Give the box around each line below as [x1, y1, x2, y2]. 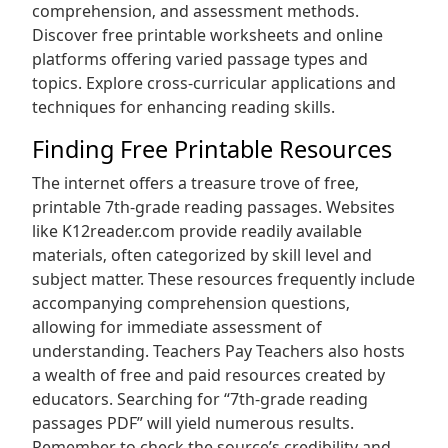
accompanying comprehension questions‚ [32, 292, 350, 314]
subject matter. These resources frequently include [32, 268, 415, 290]
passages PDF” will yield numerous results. [32, 412, 354, 434]
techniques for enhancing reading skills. [32, 96, 335, 118]
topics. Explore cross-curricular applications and [32, 72, 396, 94]
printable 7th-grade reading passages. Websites [32, 196, 395, 218]
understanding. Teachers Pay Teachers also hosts [32, 340, 405, 362]
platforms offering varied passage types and [32, 48, 368, 70]
